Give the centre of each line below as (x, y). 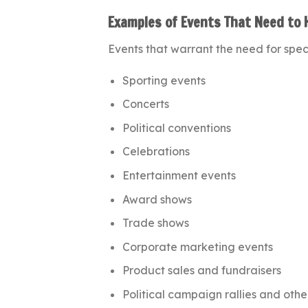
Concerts (145, 104)
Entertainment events (179, 175)
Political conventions (176, 128)
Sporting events (164, 80)
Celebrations (156, 152)
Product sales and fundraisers (201, 271)
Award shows (157, 199)
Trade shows (155, 223)
